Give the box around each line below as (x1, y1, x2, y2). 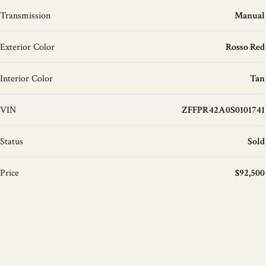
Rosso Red (225, 41, 265, 53)
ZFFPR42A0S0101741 (181, 104, 265, 116)
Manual (234, 9, 265, 21)
